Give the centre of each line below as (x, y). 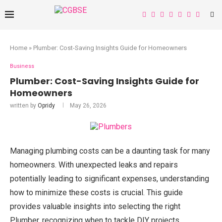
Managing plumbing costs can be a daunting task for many (110, 151)
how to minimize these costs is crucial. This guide (96, 193)
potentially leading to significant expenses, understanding (110, 179)
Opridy (46, 106)
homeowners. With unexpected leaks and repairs (94, 165)
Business (22, 66)
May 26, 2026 (88, 106)
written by (24, 106)
